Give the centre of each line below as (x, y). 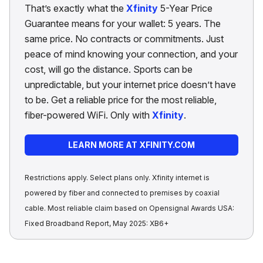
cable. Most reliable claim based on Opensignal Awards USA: (129, 208)
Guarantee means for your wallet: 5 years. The (123, 24)
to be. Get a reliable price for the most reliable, (121, 100)
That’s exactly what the (75, 9)
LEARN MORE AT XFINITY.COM (131, 145)
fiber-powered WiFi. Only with (88, 115)
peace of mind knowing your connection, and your (131, 54)
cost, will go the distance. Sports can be (109, 70)
